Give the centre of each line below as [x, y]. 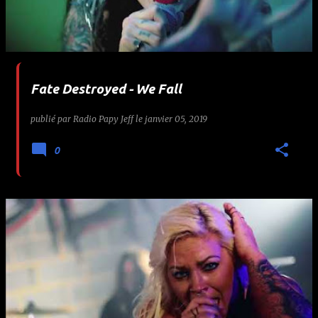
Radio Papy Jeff [103, 119]
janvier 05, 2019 [176, 119]
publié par [52, 119]
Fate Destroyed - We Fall [106, 89]
